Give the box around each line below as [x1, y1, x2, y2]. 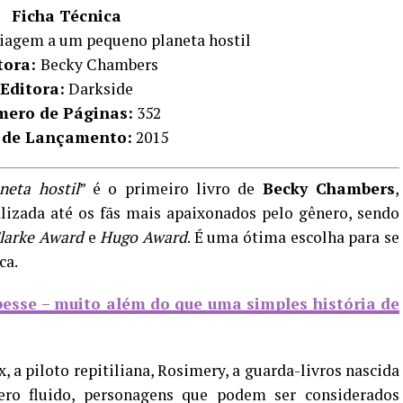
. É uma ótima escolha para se [186, 227, 399, 247]
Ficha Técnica [12, 5, 121, 26]
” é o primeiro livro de [78, 178, 263, 199]
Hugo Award [100, 227, 187, 247]
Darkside [65, 78, 133, 99]
